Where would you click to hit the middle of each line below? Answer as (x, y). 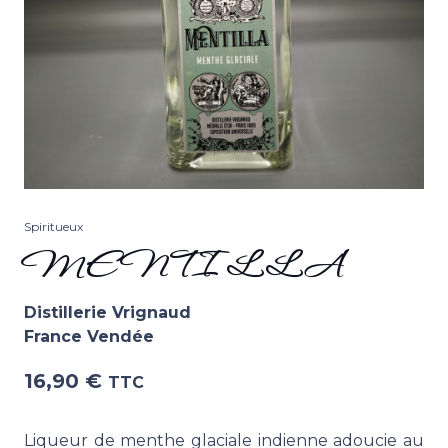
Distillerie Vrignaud (107, 313)
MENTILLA (184, 268)
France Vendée (89, 337)
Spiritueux (53, 227)
